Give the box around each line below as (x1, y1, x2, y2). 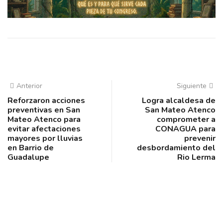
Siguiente (177, 81, 207, 91)
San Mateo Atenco (145, 104, 216, 115)
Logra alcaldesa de (142, 95, 216, 106)
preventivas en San (7, 104, 80, 115)
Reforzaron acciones (7, 95, 85, 106)
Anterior (16, 81, 42, 91)
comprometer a (157, 113, 216, 125)
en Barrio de (7, 142, 54, 153)
